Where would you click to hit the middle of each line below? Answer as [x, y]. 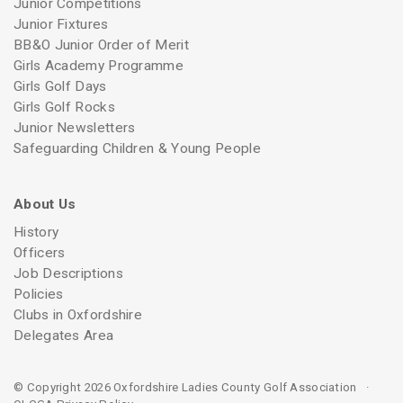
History [36, 232]
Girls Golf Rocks [64, 107]
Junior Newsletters [75, 128]
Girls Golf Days [60, 87]
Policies [39, 294]
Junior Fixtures [61, 25]
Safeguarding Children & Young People [137, 149]
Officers [40, 252]
